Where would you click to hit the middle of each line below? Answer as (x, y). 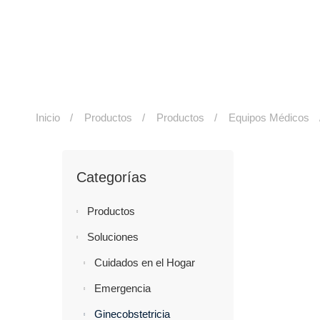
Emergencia (122, 288)
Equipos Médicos (269, 117)
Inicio (48, 117)
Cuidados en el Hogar (145, 262)
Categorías (111, 177)
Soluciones (113, 236)
